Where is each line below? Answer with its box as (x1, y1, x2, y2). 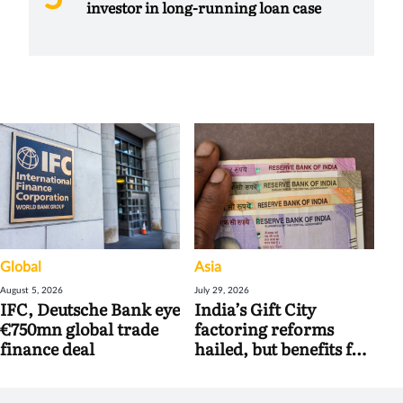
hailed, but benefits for (194, 336, 370, 362)
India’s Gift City (194, 297, 316, 322)
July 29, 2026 (194, 286, 249, 296)
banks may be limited (194, 356, 357, 381)
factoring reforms (194, 317, 334, 342)
